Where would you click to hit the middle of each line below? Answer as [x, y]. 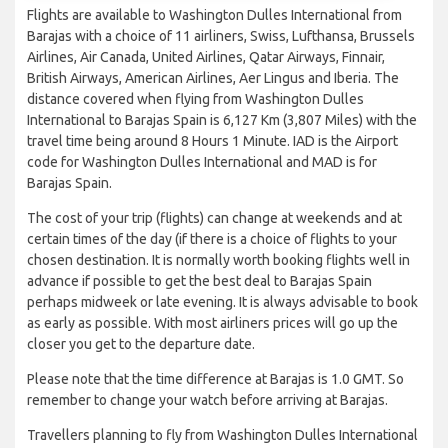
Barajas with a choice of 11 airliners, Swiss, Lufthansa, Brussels [221, 36]
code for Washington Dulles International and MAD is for [202, 162]
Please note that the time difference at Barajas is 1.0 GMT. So [215, 379]
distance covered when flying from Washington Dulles [195, 99]
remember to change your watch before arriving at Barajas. [207, 400]
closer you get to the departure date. [141, 344]
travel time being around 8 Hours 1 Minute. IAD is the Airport [212, 141]
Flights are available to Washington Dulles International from [214, 15]
